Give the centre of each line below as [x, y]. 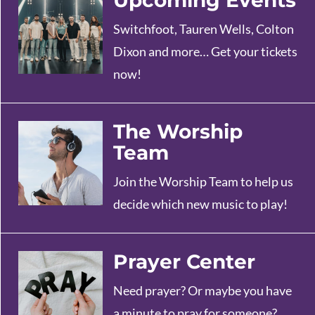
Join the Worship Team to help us [203, 182]
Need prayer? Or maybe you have [202, 291]
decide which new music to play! [200, 204]
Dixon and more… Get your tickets [205, 52]
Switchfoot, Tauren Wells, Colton [204, 29]
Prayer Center [184, 262]
